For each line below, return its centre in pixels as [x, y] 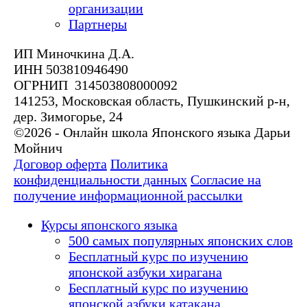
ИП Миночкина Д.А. [74, 54]
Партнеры [98, 24]
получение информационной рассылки [128, 196]
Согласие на [226, 180]
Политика [139, 164]
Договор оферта [60, 164]
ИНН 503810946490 [71, 70]
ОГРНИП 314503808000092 [96, 85]
